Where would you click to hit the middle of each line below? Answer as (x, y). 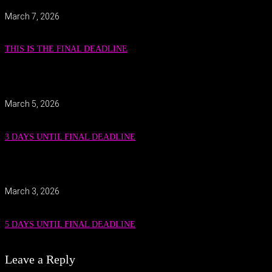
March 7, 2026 (32, 16)
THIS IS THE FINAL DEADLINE (66, 49)
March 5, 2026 (32, 104)
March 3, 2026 (32, 192)
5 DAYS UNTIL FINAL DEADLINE (70, 224)
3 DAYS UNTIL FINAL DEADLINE (70, 137)
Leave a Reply (40, 260)
